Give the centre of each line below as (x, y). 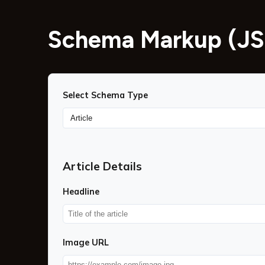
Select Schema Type (105, 95)
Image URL (85, 243)
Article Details (102, 166)
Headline (81, 192)
